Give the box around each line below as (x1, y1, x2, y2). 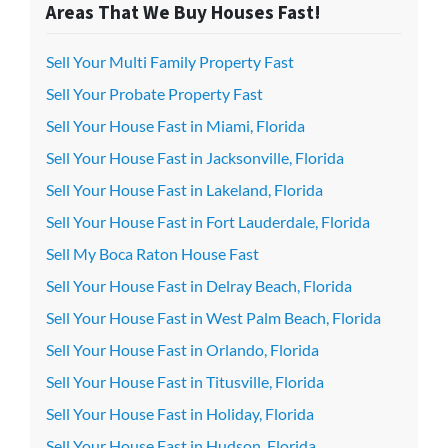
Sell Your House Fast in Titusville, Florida (46, 372, 324, 391)
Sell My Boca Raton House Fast (46, 244, 259, 263)
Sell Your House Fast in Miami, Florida (46, 116, 305, 135)
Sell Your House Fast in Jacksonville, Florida (46, 148, 344, 167)
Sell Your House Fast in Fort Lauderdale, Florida (46, 212, 370, 231)
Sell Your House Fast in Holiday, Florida (46, 404, 314, 423)
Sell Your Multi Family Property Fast (46, 52, 294, 71)
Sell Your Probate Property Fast (46, 84, 263, 103)
